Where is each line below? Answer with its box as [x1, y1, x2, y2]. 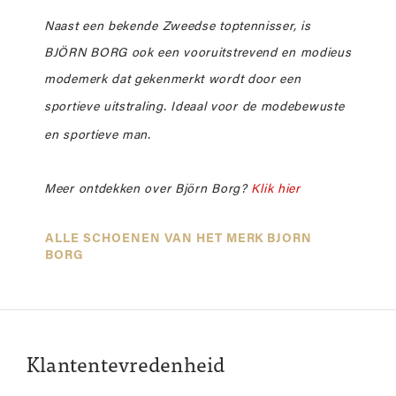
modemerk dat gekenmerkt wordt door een [44, 72, 301, 87]
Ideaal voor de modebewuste [171, 100, 345, 114]
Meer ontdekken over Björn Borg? [44, 182, 252, 196]
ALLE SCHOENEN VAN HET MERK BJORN [45, 232, 313, 246]
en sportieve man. [44, 128, 151, 142]
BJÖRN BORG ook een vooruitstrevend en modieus [44, 46, 352, 60]
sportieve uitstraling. [44, 100, 171, 114]
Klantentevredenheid [27, 355, 225, 377]
